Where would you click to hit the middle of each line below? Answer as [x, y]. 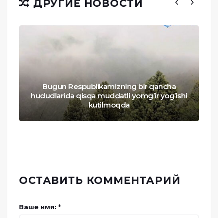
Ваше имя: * [40, 207]
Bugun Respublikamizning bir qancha [109, 87]
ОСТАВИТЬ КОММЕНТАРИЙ [100, 181]
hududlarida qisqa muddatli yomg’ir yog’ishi [109, 96]
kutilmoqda [109, 105]
